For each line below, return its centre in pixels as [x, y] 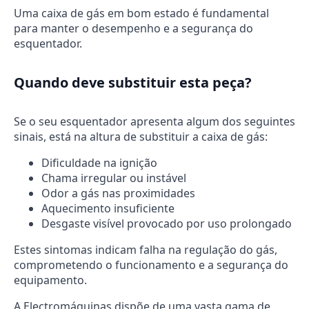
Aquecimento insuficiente [108, 208]
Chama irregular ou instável [114, 178]
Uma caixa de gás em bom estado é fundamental [141, 13]
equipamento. [50, 280]
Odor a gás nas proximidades [118, 193]
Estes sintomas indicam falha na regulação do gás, [146, 250]
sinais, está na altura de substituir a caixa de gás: [141, 137]
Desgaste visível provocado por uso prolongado [167, 223]
